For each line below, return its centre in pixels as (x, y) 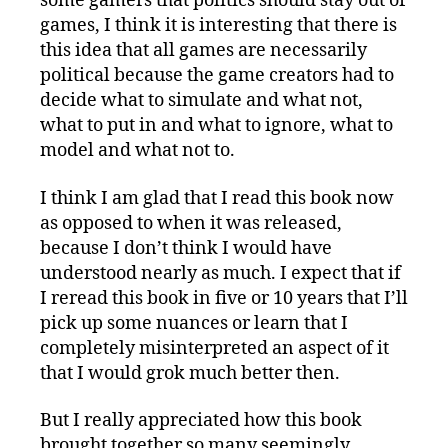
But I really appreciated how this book (201, 421)
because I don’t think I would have (186, 248)
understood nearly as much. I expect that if (220, 273)
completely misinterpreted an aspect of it (214, 348)
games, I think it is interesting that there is (218, 26)
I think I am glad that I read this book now (217, 198)
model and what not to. (137, 151)
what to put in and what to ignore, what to (216, 126)
